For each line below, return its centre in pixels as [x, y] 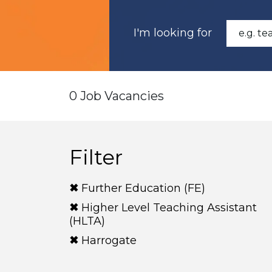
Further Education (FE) [143, 188]
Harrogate [109, 240]
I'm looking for [173, 33]
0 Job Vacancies [117, 96]
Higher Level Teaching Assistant [169, 208]
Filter [96, 157]
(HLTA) [87, 221]
